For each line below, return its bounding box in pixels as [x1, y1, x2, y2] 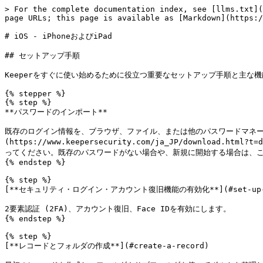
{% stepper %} [5, 89, 66, 98]
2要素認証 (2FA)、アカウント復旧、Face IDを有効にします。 [5, 204, 231, 213]
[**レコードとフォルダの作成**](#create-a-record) [5, 241, 209, 250]
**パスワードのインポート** [5, 107, 107, 116]
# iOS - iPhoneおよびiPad [5, 32, 112, 41]
